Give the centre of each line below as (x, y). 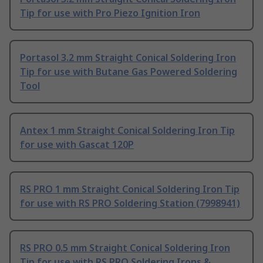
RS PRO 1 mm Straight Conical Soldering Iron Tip (130, 189)
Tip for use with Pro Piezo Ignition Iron (110, 13)
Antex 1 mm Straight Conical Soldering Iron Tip (127, 131)
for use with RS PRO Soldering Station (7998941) (130, 203)
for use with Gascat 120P (77, 145)
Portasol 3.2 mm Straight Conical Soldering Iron (128, 58)
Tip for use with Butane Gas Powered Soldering (129, 72)
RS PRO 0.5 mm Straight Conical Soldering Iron (125, 248)
